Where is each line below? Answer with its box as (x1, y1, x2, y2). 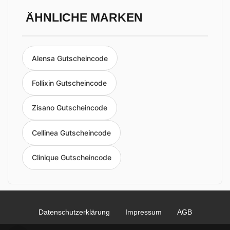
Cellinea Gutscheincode (32, 128, 111, 137)
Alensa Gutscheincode (32, 53, 108, 63)
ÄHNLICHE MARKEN (25, 11, 143, 24)
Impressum (125, 207, 162, 216)
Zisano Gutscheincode (32, 103, 107, 112)
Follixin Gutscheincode (32, 79, 107, 88)
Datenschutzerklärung (38, 207, 110, 216)
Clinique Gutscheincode (32, 153, 111, 162)
